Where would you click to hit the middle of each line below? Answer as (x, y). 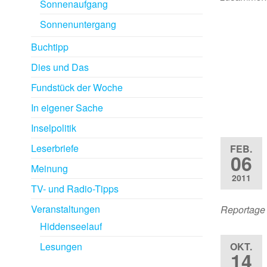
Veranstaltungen (66, 209)
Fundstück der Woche (77, 87)
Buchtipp (50, 47)
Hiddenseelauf (71, 226)
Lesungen (61, 246)
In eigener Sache (67, 108)
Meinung (49, 168)
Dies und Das (60, 67)
